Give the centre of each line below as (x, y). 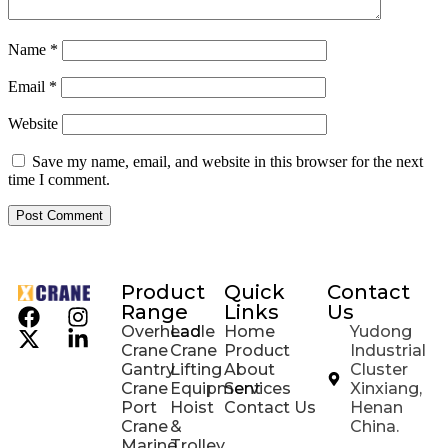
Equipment (215, 389)
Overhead (161, 332)
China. (374, 427)
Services (257, 389)
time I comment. (59, 180)
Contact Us (270, 408)
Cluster (378, 370)
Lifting (195, 370)
